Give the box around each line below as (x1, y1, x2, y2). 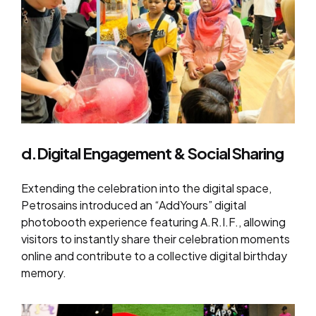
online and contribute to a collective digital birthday (21, 248, 287, 263)
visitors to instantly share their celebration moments (21, 231, 290, 246)
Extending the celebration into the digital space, (21, 180, 272, 195)
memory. (21, 265, 66, 280)
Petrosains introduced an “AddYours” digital (21, 197, 246, 212)
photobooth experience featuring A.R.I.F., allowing (21, 214, 286, 229)
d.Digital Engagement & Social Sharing (21, 142, 284, 163)
